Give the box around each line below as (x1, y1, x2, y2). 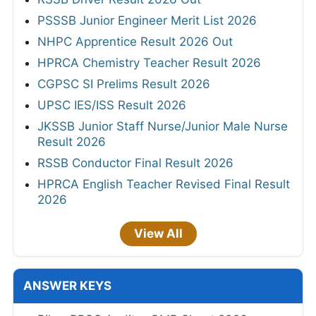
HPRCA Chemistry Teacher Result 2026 (37, 55, 261, 70)
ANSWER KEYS (23, 278, 111, 293)
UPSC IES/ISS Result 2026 (37, 97, 186, 112)
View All (133, 226, 183, 241)
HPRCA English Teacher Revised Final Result (37, 176, 290, 191)
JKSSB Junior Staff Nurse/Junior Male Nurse (37, 119, 288, 133)
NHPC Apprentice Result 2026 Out (37, 34, 233, 49)
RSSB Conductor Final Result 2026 (37, 155, 233, 170)
